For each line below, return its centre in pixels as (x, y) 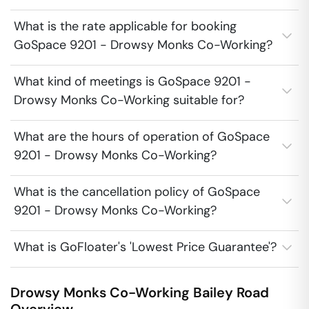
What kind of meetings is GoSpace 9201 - (132, 81)
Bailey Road (231, 292)
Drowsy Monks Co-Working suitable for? (129, 100)
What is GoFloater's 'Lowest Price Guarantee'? (145, 247)
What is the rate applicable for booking (125, 26)
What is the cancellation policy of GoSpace (137, 192)
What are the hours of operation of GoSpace (142, 137)
